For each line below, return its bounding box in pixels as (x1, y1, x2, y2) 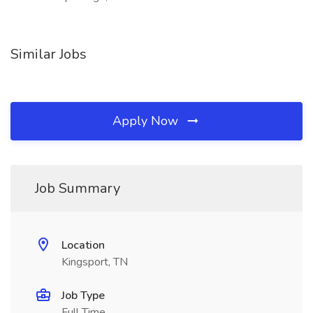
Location (61, 238, 105, 253)
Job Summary (35, 179, 120, 198)
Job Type (61, 288, 105, 303)
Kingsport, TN (61, 254, 128, 270)
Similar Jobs (10, 45, 87, 64)
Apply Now (112, 112, 182, 129)
